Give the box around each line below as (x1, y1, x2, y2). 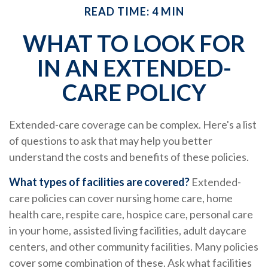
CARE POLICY (62, 78, 206, 106)
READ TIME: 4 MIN (84, 5, 184, 19)
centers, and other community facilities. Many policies (9, 240, 258, 254)
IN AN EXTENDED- (36, 54, 232, 82)
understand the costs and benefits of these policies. (9, 150, 249, 164)
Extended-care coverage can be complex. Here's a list (9, 118, 257, 132)
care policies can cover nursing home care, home (9, 191, 233, 205)
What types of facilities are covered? (9, 175, 190, 189)
